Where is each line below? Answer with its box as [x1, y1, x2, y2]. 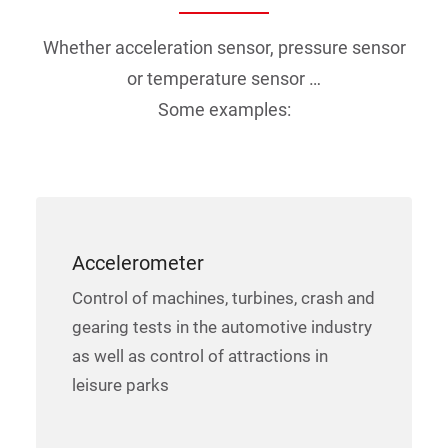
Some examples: [157, 99, 291, 120]
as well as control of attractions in [72, 346, 328, 366]
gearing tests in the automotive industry [72, 317, 372, 337]
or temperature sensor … [127, 68, 321, 89]
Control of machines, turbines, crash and [72, 288, 375, 308]
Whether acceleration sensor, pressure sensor [42, 37, 406, 58]
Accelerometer [72, 251, 204, 275]
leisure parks [72, 375, 169, 395]
